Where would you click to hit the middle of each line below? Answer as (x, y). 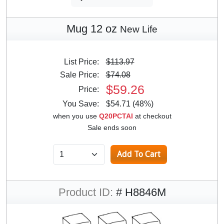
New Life (139, 29)
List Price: (84, 61)
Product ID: (85, 192)
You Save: (83, 103)
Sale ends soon (112, 127)
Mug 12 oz (93, 28)
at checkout (152, 116)
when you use (76, 116)
